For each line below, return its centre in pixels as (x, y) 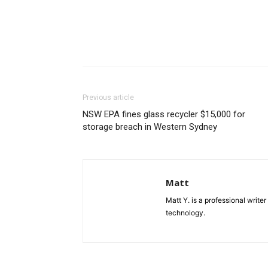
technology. (185, 213)
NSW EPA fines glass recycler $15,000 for (164, 115)
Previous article (108, 98)
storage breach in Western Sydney (150, 127)
